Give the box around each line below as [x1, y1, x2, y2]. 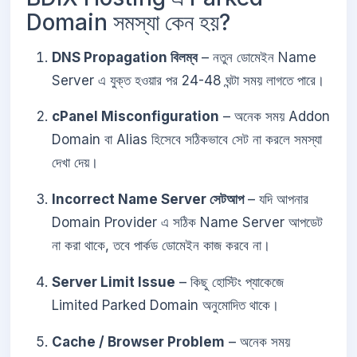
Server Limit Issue [52, 273, 175, 290]
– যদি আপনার [244, 191, 308, 208]
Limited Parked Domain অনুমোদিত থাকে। [52, 296, 279, 313]
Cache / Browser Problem [52, 333, 225, 350]
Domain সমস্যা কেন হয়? [26, 8, 230, 36]
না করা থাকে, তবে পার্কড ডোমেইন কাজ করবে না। [52, 237, 270, 254]
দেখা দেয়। [52, 155, 98, 171]
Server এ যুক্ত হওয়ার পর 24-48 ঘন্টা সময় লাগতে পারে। [52, 72, 324, 88]
